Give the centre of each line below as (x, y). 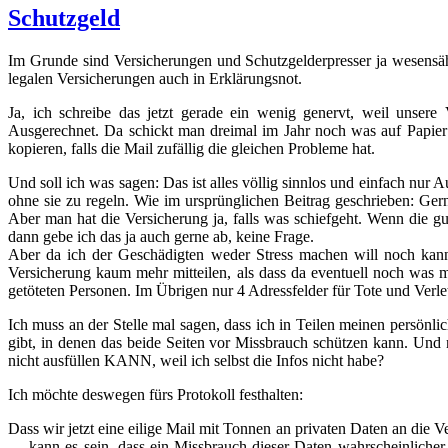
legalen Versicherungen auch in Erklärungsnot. (155, 78)
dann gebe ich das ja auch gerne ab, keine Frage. (161, 236)
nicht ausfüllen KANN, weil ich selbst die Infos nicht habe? (196, 360)
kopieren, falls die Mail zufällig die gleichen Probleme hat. (191, 148)
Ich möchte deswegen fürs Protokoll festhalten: (155, 394)
